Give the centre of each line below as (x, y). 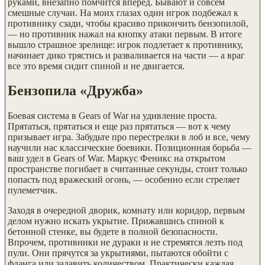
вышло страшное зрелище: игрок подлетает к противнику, (125, 44)
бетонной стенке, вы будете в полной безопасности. (113, 232)
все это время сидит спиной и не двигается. (96, 66)
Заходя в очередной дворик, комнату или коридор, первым (126, 211)
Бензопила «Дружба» (75, 91)
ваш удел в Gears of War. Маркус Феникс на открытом (117, 159)
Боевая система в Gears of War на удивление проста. (112, 116)
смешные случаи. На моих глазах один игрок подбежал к (123, 12)
